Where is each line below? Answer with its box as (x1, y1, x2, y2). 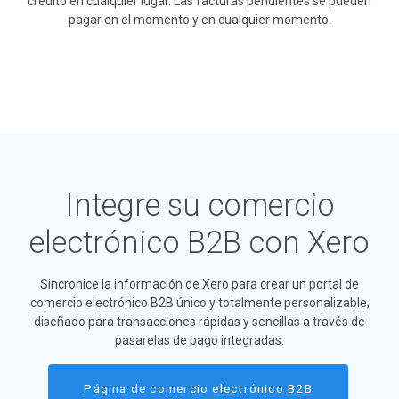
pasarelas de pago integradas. (115, 333, 284, 348)
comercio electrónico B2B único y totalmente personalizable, (29, 296, 370, 311)
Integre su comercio (64, 187, 335, 224)
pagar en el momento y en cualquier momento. (68, 12, 331, 28)
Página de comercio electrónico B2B (84, 381, 313, 396)
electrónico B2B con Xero (29, 224, 370, 261)
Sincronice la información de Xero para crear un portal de (40, 277, 359, 292)
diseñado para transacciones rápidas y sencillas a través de (34, 314, 365, 330)
